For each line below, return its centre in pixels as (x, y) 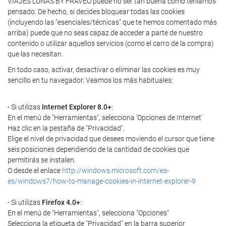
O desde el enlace (35, 170)
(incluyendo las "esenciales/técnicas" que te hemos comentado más (112, 22)
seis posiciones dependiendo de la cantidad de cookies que (98, 149)
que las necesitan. (35, 54)
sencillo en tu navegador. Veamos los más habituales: (90, 80)
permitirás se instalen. (42, 160)
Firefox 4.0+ (61, 202)
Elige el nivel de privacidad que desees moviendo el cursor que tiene (111, 138)
